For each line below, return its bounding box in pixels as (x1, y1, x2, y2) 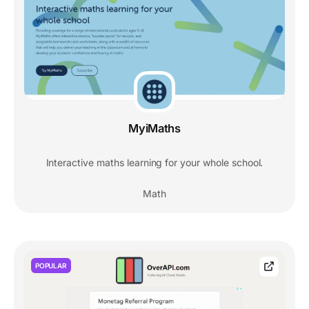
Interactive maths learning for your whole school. (46, 156, 263, 168)
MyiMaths (128, 121, 181, 135)
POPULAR (35, 261, 67, 270)
